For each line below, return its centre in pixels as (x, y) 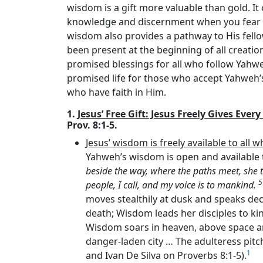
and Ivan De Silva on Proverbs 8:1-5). (166, 255)
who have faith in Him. (117, 92)
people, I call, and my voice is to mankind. (172, 185)
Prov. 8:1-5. (92, 125)
